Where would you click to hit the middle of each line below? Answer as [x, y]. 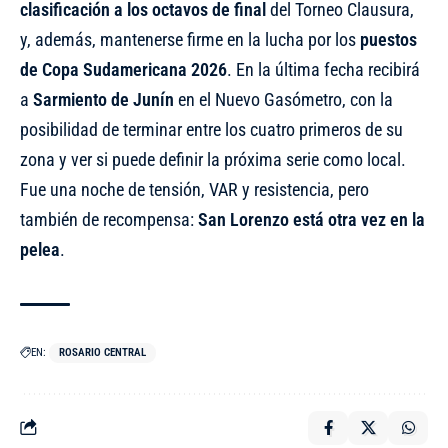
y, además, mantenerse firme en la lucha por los [190, 39]
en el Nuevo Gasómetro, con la [283, 99]
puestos [388, 39]
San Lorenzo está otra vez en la [311, 219]
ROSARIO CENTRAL [102, 352]
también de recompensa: [109, 219]
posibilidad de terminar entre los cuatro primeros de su [211, 129]
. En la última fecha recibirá [323, 69]
